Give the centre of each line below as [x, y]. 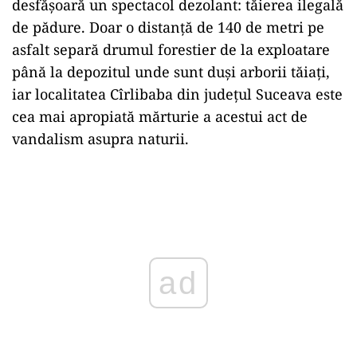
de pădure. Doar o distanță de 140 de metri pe [168, 27]
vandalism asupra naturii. [100, 138]
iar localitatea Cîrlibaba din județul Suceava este [177, 94]
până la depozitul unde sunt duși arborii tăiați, [171, 71]
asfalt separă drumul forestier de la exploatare [171, 49]
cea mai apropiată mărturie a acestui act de [160, 116]
